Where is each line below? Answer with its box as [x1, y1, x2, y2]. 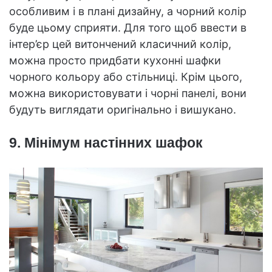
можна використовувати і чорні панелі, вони [9, 87, 246, 100]
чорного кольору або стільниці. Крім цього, [9, 70, 242, 84]
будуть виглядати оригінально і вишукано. [9, 103, 236, 117]
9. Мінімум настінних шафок [9, 135, 203, 151]
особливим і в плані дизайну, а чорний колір [9, 5, 246, 18]
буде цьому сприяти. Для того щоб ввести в [9, 21, 246, 35]
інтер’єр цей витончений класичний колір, [9, 38, 231, 51]
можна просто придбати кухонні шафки [9, 54, 221, 67]
